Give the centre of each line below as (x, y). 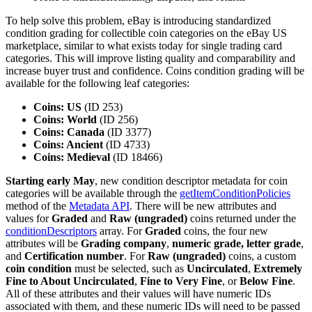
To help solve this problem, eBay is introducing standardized (138, 21)
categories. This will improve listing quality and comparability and (150, 58)
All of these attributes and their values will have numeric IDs (138, 294)
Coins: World (65, 120)
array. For (121, 231)
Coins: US (57, 107)
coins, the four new (226, 231)
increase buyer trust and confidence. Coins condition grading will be (155, 71)
